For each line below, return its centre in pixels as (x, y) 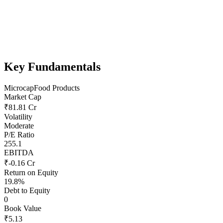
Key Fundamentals (52, 66)
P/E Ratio (19, 134)
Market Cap (23, 97)
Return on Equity (31, 172)
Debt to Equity (27, 190)
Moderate (19, 125)
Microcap (19, 88)
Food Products (57, 88)
